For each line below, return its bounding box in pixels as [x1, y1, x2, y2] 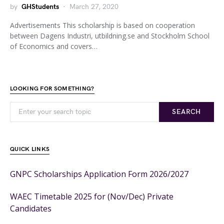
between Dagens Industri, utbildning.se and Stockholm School [10, 31, 209, 40]
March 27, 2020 [69, 2, 118, 11]
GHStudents [21, 2, 59, 11]
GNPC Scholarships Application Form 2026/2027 [10, 168, 188, 179]
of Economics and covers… [10, 41, 97, 51]
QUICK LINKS [10, 145, 50, 153]
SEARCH [172, 107, 201, 116]
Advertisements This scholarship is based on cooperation [10, 20, 195, 30]
